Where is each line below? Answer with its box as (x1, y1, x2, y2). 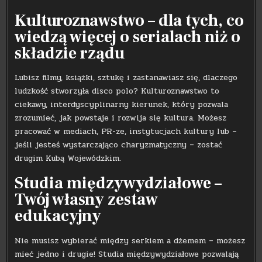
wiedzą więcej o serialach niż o (15, 26, 241, 47)
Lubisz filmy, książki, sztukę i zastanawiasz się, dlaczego (15, 71, 238, 84)
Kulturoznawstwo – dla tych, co (15, 9, 244, 31)
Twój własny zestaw (15, 189, 158, 211)
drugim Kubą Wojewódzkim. (15, 152, 122, 165)
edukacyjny (15, 205, 102, 227)
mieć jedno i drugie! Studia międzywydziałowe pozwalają (15, 247, 239, 260)
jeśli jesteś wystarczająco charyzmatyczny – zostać (15, 139, 223, 151)
